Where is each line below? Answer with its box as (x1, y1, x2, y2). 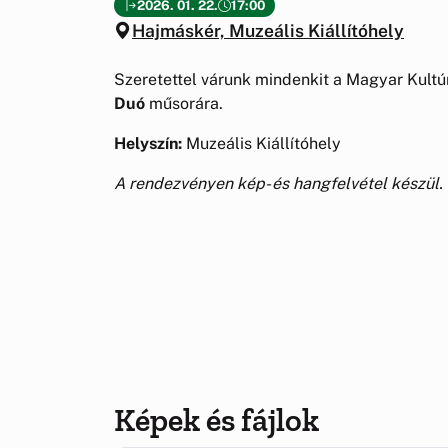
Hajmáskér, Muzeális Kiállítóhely (132, 19, 404, 41)
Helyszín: (114, 133, 182, 153)
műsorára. (145, 93, 223, 113)
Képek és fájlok (114, 401, 319, 440)
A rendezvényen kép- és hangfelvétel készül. (114, 173, 443, 193)
